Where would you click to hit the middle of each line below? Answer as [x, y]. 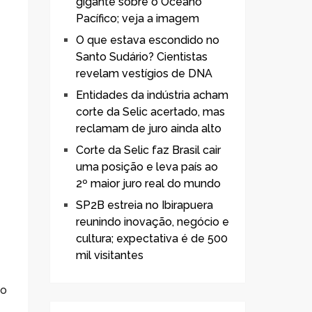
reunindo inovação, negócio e [153, 221]
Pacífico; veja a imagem [138, 18]
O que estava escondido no [148, 40]
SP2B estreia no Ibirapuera [145, 205]
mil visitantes [110, 255]
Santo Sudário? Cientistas [142, 56]
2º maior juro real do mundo [148, 183]
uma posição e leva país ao [147, 166]
